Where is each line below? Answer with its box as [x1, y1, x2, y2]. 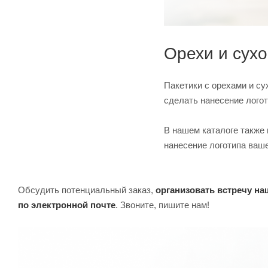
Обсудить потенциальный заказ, [18, 184, 156, 195]
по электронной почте [18, 199, 115, 210]
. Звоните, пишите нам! [115, 199, 209, 210]
